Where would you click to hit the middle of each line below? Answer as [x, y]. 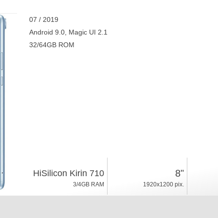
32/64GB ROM [52, 45]
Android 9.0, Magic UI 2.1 [68, 32]
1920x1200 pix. [163, 184]
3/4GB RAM [88, 184]
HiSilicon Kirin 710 [68, 173]
